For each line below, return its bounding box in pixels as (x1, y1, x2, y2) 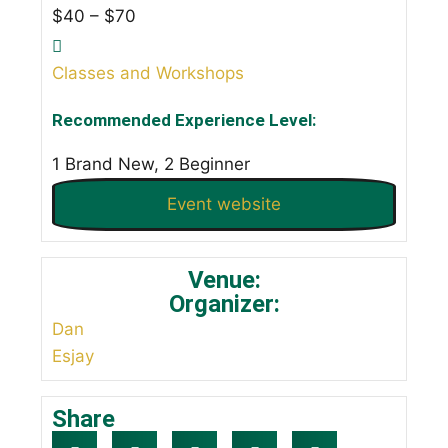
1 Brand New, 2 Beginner (52, 154, 251, 174)
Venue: (187, 266, 261, 294)
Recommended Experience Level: (52, 110, 317, 130)
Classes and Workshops (52, 63, 245, 83)
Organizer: (168, 290, 280, 318)
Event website (167, 194, 281, 214)
